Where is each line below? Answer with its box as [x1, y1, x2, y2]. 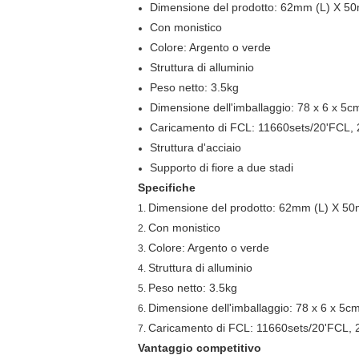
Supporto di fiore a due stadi [150, 161, 293, 174]
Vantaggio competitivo [138, 341, 261, 354]
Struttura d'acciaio [150, 141, 241, 154]
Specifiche [138, 181, 196, 194]
